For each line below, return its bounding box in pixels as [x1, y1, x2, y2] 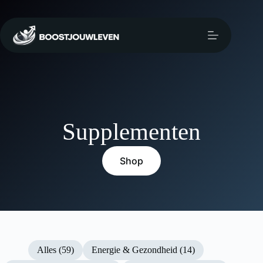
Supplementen [62, 118, 201, 145]
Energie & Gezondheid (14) [91, 245, 195, 255]
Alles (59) [36, 245, 74, 255]
